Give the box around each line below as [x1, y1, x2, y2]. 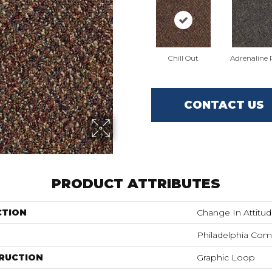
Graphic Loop [197, 252, 255, 263]
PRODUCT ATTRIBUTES [52, 175, 220, 192]
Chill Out [168, 53, 199, 63]
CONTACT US [183, 98, 264, 112]
